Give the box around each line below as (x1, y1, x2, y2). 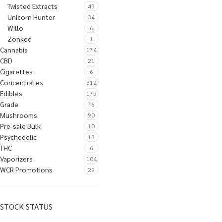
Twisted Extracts (7, 1, 57, 10)
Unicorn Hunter (7, 12, 55, 21)
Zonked (7, 34, 32, 43)
